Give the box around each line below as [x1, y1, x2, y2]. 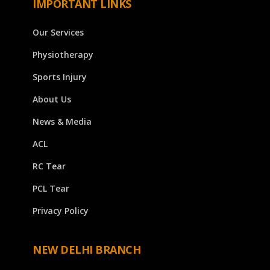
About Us [33, 93, 71, 105]
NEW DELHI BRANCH [33, 242, 140, 257]
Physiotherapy [33, 49, 93, 61]
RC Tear [33, 160, 66, 172]
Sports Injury [33, 71, 87, 83]
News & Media [33, 116, 92, 128]
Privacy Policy [33, 205, 89, 217]
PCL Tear [33, 183, 69, 195]
